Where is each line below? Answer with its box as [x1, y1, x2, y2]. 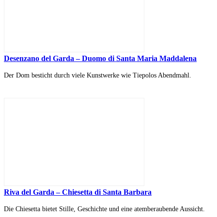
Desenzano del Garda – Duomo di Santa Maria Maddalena [4, 54, 197, 63]
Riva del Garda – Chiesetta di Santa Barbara [4, 188, 152, 197]
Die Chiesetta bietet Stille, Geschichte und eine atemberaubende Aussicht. [4, 205, 205, 213]
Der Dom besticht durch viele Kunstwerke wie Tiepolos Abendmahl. [4, 72, 191, 79]
